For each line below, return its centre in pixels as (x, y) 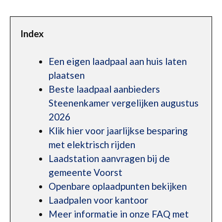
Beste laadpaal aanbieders (104, 89)
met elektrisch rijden (92, 144)
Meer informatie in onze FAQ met (119, 214)
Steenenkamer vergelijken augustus (124, 103)
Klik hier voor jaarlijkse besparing (118, 131)
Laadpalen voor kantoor (98, 200)
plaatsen (67, 75)
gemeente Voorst (85, 172)
